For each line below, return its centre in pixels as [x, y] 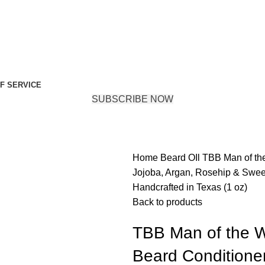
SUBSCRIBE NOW [132, 99]
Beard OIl [181, 158]
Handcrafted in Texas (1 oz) [190, 187]
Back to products [167, 202]
